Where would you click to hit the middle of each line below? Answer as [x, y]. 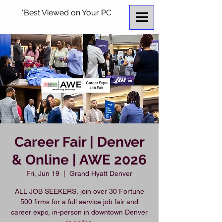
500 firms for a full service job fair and [79, 202]
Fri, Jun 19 [43, 173]
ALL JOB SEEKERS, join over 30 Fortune [79, 191]
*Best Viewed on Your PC [66, 13]
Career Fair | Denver [79, 142]
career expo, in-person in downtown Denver [79, 212]
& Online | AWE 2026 [79, 160]
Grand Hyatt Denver [101, 173]
